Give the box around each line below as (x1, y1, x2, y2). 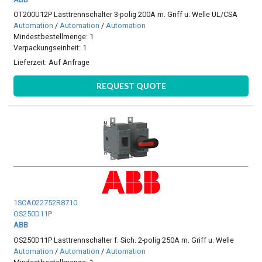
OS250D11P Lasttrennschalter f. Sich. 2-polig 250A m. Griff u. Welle (13, 235, 235, 244)
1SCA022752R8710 (13, 198, 78, 208)
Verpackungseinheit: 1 (13, 43, 87, 53)
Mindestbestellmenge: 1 (13, 32, 94, 42)
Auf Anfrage (49, 58, 90, 67)
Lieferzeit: (13, 58, 49, 67)
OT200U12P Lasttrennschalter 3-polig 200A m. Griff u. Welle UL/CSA (13, 10, 238, 19)
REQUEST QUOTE (96, 81, 166, 91)
